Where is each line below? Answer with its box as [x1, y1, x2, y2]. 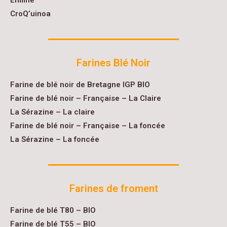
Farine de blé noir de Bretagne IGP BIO [10, 80, 150, 89]
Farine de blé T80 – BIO [10, 206, 96, 215]
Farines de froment [69, 182, 158, 195]
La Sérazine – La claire [10, 107, 95, 117]
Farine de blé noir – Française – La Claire [10, 94, 161, 103]
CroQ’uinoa [10, 9, 51, 18]
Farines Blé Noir [77, 57, 150, 69]
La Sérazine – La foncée [10, 135, 99, 144]
